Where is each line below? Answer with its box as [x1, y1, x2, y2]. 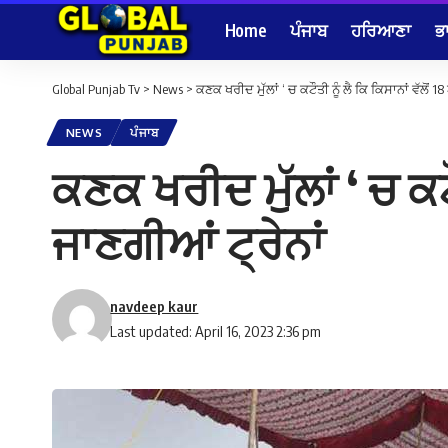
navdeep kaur [110, 297, 199, 316]
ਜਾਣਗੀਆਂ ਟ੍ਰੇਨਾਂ [52, 214, 325, 271]
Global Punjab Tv [52, 81, 140, 97]
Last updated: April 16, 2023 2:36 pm [110, 322, 322, 341]
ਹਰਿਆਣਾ [351, 18, 411, 41]
